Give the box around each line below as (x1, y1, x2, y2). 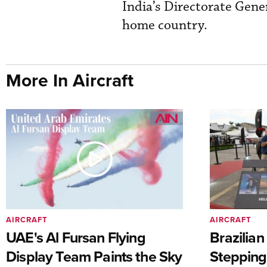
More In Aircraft (6, 67, 133, 94)
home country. (122, 17, 207, 35)
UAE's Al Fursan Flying (6, 226, 145, 249)
